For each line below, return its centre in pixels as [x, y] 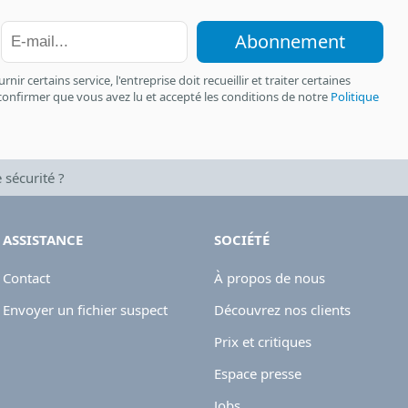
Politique [355, 96]
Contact [26, 277]
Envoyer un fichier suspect [85, 309]
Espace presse [257, 373]
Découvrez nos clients [282, 309]
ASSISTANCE [42, 239]
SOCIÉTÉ [241, 239]
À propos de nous [269, 277]
